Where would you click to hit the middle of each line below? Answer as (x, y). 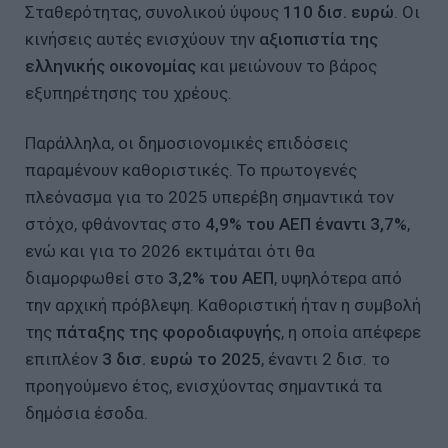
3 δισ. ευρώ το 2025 (181, 358)
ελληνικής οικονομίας (110, 65)
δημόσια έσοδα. (86, 412)
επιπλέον (63, 358)
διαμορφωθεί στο (96, 277)
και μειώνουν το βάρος (286, 65)
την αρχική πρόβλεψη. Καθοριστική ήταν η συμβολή (223, 304)
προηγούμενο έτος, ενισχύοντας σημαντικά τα (203, 385)
